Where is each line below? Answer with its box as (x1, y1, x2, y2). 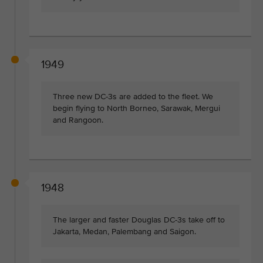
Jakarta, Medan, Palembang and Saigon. (53, 226, 196, 237)
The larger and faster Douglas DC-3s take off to (53, 214, 225, 225)
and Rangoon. (53, 114, 103, 125)
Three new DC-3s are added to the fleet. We (53, 91, 213, 102)
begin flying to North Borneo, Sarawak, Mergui (53, 103, 220, 113)
